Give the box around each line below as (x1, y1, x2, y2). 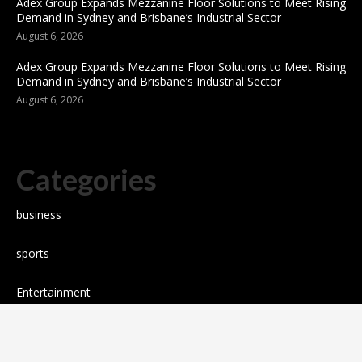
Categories (16, 162, 157, 197)
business (16, 207, 61, 222)
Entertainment (16, 284, 90, 300)
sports (16, 246, 49, 261)
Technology (16, 323, 78, 339)
